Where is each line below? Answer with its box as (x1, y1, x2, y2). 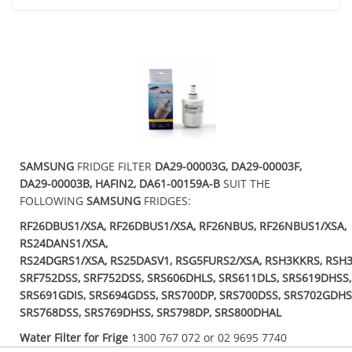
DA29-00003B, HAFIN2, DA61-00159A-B (20, 176, 220, 192)
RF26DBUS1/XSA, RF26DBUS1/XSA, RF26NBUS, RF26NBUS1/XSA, (20, 218, 346, 234)
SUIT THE (220, 176, 270, 192)
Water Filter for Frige (20, 330, 128, 346)
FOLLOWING (20, 193, 86, 209)
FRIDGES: (141, 193, 191, 209)
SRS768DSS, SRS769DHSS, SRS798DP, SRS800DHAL (20, 305, 281, 321)
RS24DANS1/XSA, (20, 236, 108, 251)
